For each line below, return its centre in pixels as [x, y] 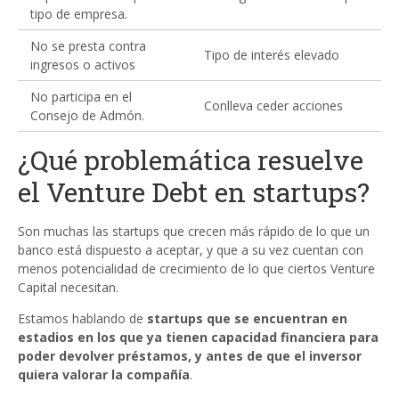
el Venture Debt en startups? [194, 192]
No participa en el [81, 97]
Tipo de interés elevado [272, 55]
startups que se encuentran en [247, 318]
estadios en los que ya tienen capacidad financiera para [198, 337]
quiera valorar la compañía [104, 375]
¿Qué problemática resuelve [191, 160]
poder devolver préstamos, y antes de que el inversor [190, 356]
